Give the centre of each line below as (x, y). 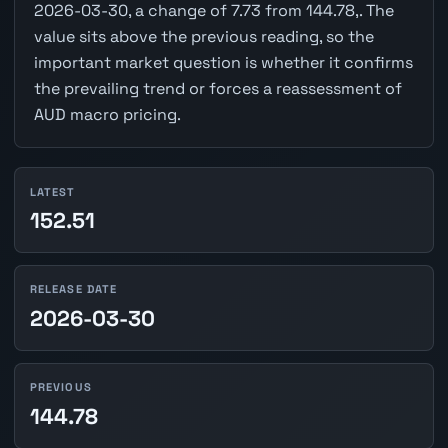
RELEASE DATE (73, 289)
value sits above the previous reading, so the (203, 37)
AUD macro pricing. (107, 115)
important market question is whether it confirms (223, 63)
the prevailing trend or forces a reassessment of (217, 89)
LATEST (52, 191)
